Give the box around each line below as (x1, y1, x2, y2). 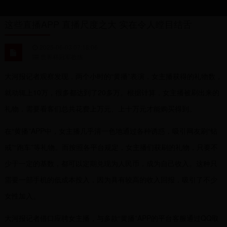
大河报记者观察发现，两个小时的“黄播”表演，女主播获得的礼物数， (4, 71, 222, 81)
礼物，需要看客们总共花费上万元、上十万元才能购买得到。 (4, 103, 196, 113)
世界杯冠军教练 (40, 52, 83, 61)
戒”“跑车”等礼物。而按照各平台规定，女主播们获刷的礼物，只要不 (4, 142, 218, 152)
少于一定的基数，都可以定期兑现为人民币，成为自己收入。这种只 (4, 158, 217, 168)
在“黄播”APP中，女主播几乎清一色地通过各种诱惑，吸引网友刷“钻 (4, 126, 217, 136)
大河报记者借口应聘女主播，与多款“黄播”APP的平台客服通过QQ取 (4, 213, 219, 223)
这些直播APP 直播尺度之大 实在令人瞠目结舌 (4, 17, 192, 30)
